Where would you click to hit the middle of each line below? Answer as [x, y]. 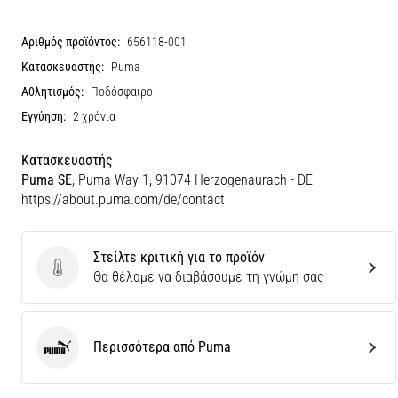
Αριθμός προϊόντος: [71, 42]
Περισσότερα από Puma [162, 347]
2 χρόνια [94, 117]
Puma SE [47, 180]
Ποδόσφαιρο [122, 92]
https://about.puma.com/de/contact [123, 199]
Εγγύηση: [44, 117]
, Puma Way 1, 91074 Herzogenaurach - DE [192, 180]
